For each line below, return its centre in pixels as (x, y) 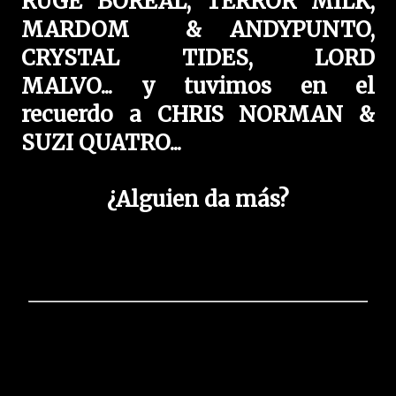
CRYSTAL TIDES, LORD (198, 58)
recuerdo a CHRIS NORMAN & (198, 115)
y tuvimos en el (258, 87)
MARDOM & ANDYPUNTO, (198, 30)
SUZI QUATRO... (104, 143)
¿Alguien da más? (198, 200)
